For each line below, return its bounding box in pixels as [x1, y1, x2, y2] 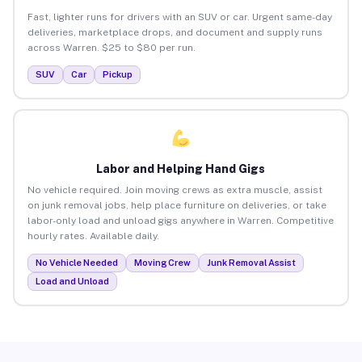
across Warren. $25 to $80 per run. [27, 41, 196, 53]
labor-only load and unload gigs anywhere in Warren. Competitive [27, 214, 334, 226]
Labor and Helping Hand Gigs [96, 162, 266, 175]
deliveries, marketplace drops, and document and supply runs [27, 26, 322, 38]
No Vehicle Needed [35, 257, 118, 267]
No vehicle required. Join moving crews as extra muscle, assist [27, 183, 322, 196]
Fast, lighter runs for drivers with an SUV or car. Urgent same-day [27, 11, 332, 23]
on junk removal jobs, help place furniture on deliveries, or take [27, 199, 326, 211]
